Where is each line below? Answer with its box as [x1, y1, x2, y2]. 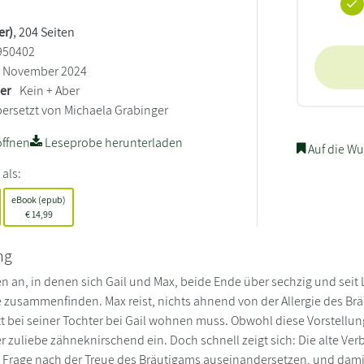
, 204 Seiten [13, 23, 76, 41]
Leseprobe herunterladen [42, 133, 184, 151]
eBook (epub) [11, 193, 67, 206]
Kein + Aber [19, 81, 80, 99]
